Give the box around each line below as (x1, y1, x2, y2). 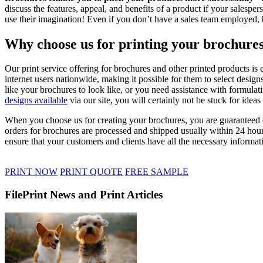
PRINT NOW (5, 167, 58, 177)
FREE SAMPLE (125, 167, 188, 177)
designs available (5, 95, 68, 106)
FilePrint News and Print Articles (5, 188, 163, 201)
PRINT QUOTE (60, 167, 123, 177)
